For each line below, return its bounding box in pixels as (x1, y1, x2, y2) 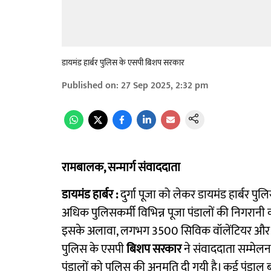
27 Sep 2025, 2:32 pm (121, 77, 209, 94)
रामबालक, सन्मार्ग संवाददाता (62, 157, 180, 178)
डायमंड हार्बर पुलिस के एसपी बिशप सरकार (62, 56, 184, 70)
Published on (62, 77, 116, 94)
